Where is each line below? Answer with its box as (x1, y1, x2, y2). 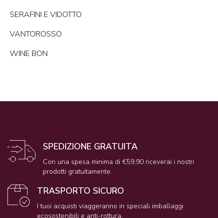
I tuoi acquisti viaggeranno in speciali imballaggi (36, 201, 183, 211)
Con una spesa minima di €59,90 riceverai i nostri (43, 157, 195, 167)
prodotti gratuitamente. (43, 167, 112, 177)
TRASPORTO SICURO (36, 185, 124, 197)
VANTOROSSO (10, 29, 62, 40)
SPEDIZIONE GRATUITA (43, 141, 138, 153)
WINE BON (10, 48, 48, 59)
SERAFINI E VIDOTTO (10, 9, 82, 20)
